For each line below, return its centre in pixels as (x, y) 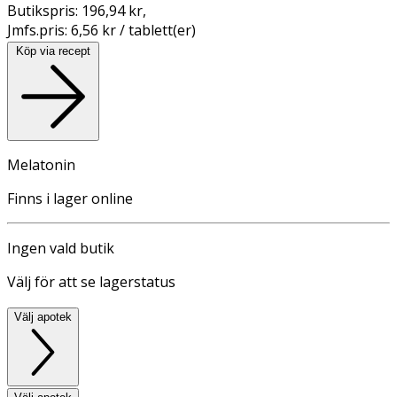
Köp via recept (53, 51)
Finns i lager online (70, 198)
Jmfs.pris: (39, 30)
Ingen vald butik (61, 248)
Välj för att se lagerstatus (91, 281)
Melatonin (41, 164)
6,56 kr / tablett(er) (133, 30)
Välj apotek (43, 316)
